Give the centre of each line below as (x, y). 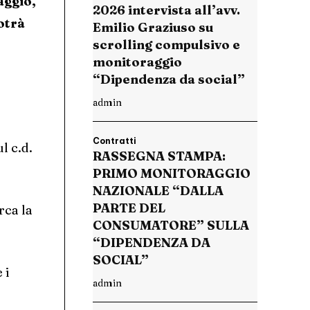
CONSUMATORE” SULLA (171, 226)
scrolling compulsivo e (166, 45)
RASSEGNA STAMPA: (159, 156)
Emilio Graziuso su (153, 28)
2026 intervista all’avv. (166, 10)
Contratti (115, 141)
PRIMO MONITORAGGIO (172, 174)
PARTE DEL (129, 208)
